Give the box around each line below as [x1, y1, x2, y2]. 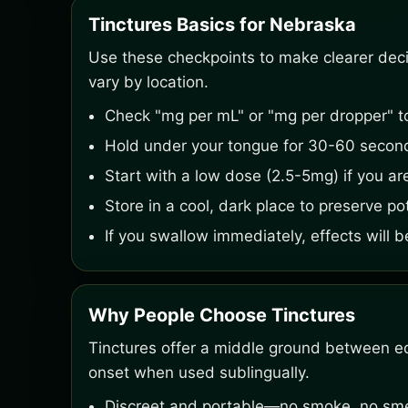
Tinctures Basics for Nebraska [88, 14, 356, 36]
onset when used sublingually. [88, 363, 310, 382]
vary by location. [88, 73, 209, 91]
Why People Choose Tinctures [88, 304, 355, 326]
